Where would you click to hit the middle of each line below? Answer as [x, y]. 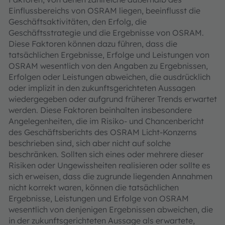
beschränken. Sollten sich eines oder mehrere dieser [106, 154]
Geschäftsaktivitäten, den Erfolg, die [78, 22]
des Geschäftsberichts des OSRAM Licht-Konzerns [103, 132]
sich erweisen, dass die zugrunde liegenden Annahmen [110, 176]
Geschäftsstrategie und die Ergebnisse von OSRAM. [106, 33]
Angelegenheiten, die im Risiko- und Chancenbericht [106, 121]
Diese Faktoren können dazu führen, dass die [93, 44]
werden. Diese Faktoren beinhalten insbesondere [100, 110]
